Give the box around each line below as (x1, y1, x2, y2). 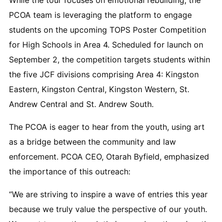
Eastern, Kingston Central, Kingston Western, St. (9, 84, 189, 94)
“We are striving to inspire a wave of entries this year (9, 189, 208, 199)
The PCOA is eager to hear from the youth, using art (9, 121, 205, 132)
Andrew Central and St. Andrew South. (9, 99, 154, 109)
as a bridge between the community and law (9, 136, 176, 147)
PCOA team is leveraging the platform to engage (9, 9, 192, 20)
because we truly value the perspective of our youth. (9, 204, 207, 214)
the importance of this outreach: (9, 166, 130, 176)
